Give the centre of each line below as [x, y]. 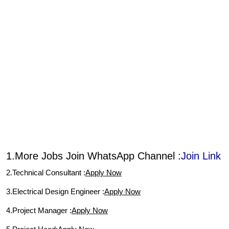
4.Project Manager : [39, 210]
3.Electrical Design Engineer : [55, 191]
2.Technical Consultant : [46, 173]
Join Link [201, 156]
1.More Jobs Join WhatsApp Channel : [94, 156]
